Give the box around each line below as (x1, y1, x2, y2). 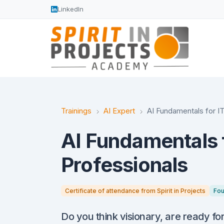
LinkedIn (57, 5, 83, 13)
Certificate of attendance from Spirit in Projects (65, 186, 205, 194)
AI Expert (103, 106, 135, 116)
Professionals (61, 152, 188, 177)
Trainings (61, 106, 91, 116)
